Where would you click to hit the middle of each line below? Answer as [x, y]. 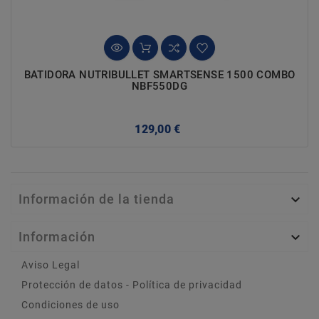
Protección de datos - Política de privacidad [132, 284]
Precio [200, 127]
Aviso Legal [51, 265]
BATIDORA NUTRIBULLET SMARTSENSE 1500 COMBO [159, 74]
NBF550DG [159, 86]
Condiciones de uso [70, 304]
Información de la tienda [96, 199]
